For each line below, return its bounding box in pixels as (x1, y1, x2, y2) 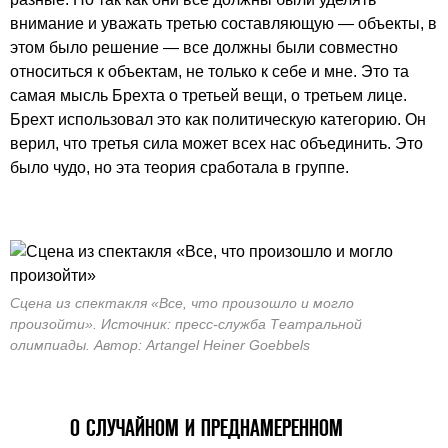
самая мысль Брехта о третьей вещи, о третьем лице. (10, 86, 407, 104)
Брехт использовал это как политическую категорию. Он (10, 110, 426, 128)
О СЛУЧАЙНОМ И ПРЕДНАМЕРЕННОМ (70, 414, 343, 440)
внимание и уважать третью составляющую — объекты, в (10, 14, 437, 32)
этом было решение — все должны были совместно (10, 38, 398, 56)
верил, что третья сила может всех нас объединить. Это (10, 134, 423, 152)
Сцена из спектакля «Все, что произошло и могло (10, 294, 354, 311)
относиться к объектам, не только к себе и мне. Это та (10, 62, 409, 80)
